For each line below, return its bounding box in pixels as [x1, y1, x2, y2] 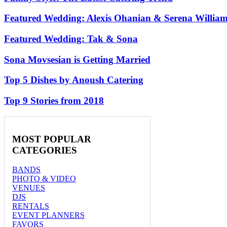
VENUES [12, 183, 45, 193]
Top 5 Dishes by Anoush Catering [4, 74, 143, 86]
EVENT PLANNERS [12, 211, 85, 220]
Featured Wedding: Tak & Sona [4, 33, 138, 45]
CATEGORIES [12, 144, 77, 156]
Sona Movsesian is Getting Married [4, 54, 150, 65]
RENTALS [12, 202, 49, 211]
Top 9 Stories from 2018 [4, 95, 104, 106]
